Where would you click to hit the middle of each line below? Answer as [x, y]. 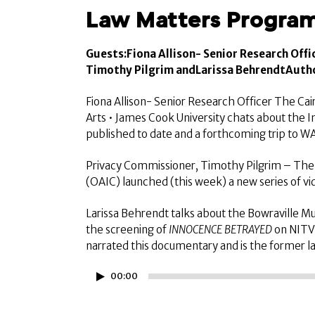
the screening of [127, 230]
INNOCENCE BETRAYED [220, 230]
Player [101, 293]
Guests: [106, 54]
